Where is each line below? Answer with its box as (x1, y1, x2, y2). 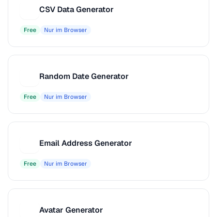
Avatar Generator (39, 205, 103, 215)
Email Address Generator (39, 138, 132, 148)
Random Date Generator (39, 71, 129, 81)
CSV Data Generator (39, 4, 114, 15)
